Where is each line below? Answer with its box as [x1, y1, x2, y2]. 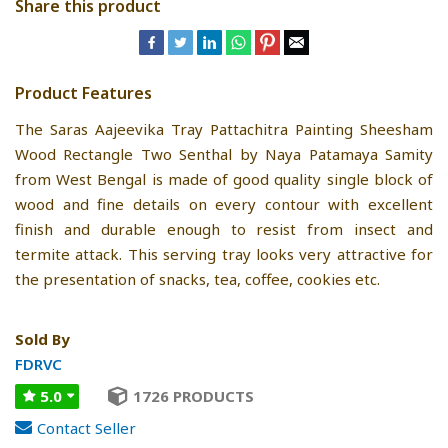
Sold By [15, 328, 70, 349]
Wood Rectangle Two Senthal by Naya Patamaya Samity [15, 143, 433, 164]
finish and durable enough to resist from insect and [15, 218, 433, 239]
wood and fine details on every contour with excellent [15, 193, 433, 214]
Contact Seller [37, 417, 136, 438]
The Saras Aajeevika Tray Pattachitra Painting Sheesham [15, 118, 433, 139]
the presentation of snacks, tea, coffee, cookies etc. [15, 268, 380, 289]
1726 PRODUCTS [133, 385, 254, 406]
